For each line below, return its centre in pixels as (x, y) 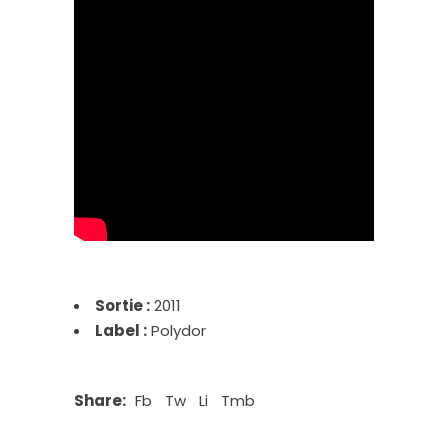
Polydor (176, 330)
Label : (121, 330)
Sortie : (122, 305)
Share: (100, 400)
